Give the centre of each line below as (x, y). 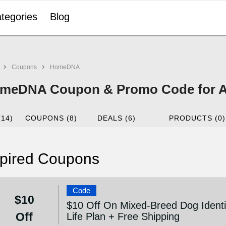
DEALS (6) (116, 118)
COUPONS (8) (51, 118)
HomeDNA (65, 67)
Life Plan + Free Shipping (123, 216)
